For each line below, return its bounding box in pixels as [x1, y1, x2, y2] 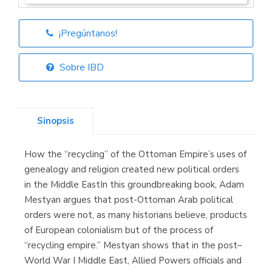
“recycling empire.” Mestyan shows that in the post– [24, 239, 242, 251]
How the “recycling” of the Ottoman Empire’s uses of [24, 148, 246, 160]
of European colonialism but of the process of [24, 223, 213, 236]
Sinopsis [37, 114, 74, 127]
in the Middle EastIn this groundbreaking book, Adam [24, 178, 244, 191]
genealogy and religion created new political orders [24, 163, 239, 175]
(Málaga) [120, 208, 152, 218]
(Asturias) [120, 53, 152, 63]
